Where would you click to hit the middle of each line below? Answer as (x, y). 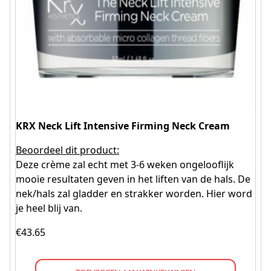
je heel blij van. (49, 208)
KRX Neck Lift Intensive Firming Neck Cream (123, 126)
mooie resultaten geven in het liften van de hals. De (133, 179)
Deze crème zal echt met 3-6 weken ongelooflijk (125, 164)
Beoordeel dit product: (67, 150)
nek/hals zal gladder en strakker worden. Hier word (134, 193)
